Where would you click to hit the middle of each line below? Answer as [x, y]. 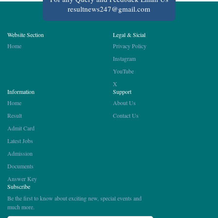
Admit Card [21, 128]
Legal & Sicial [129, 34]
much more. [21, 207]
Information [21, 91]
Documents [20, 166]
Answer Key [22, 178]
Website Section [26, 34]
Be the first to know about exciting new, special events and [74, 198]
